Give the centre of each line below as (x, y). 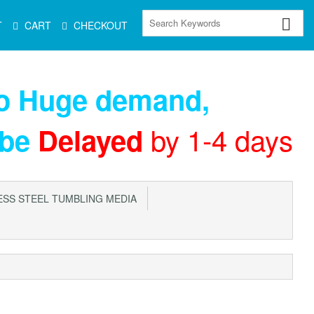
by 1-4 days (222, 139)
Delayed (90, 140)
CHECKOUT (101, 25)
